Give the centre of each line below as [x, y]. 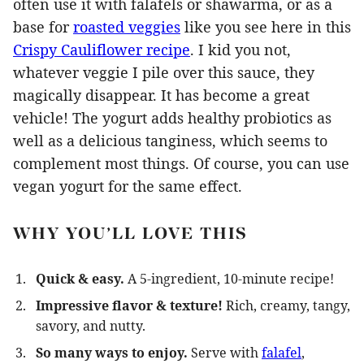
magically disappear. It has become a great [161, 95]
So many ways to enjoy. [113, 353]
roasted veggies [127, 27]
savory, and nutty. [91, 326]
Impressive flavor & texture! [129, 305]
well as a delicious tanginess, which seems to [170, 141]
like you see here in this [266, 27]
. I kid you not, [240, 50]
